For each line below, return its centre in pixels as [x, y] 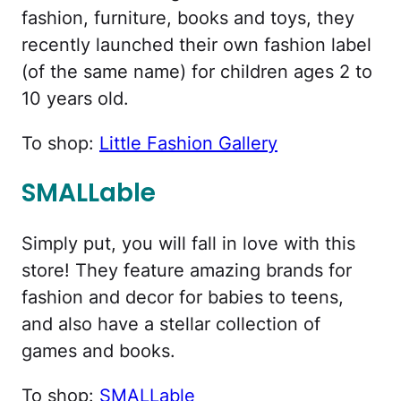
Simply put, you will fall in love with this [188, 243]
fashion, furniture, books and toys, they [188, 18]
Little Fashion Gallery [188, 144]
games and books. [98, 350]
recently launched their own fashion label [196, 45]
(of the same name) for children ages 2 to [197, 72]
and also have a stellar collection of [171, 324]
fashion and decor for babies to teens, [183, 297]
